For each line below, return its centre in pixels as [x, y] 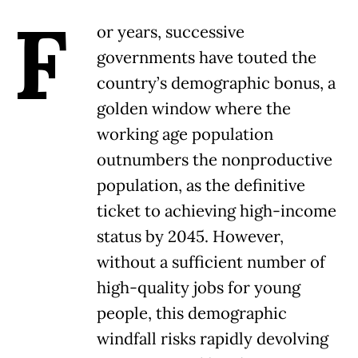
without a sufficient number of [211, 263]
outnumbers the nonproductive [215, 160]
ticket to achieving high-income [217, 211]
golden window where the [194, 109]
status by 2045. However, [190, 237]
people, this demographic [192, 314]
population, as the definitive [201, 186]
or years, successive [171, 32]
